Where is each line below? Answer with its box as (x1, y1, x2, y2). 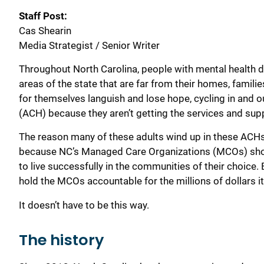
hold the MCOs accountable (19, 175, 142, 187)
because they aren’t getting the (46, 107, 187, 120)
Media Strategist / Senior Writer (19, 39, 160, 51)
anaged (90, 146, 123, 158)
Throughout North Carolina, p (19, 63, 147, 75)
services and (187, 107, 245, 120)
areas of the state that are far (19, 78, 148, 90)
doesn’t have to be (25, 199, 111, 211)
